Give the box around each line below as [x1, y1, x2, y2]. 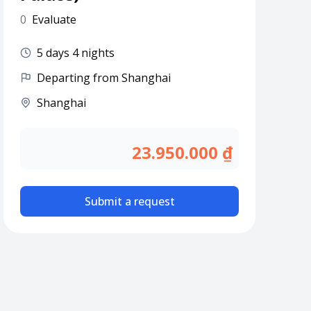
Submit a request [84, 194, 175, 209]
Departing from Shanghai [37, 70, 171, 85]
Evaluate [32, 12, 77, 27]
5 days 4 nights [37, 45, 115, 60]
